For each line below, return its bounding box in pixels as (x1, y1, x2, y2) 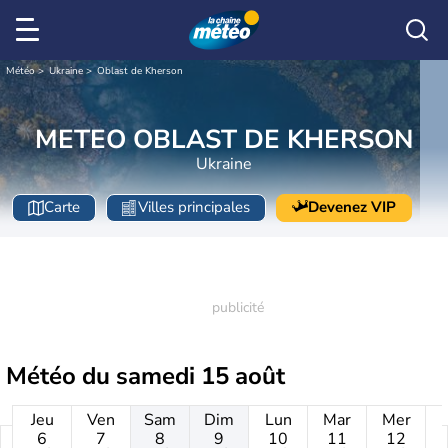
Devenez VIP (308, 197, 396, 218)
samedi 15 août (116, 360, 285, 392)
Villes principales (138, 197, 250, 218)
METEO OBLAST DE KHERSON (35, 121, 413, 157)
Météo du (6, 360, 116, 392)
